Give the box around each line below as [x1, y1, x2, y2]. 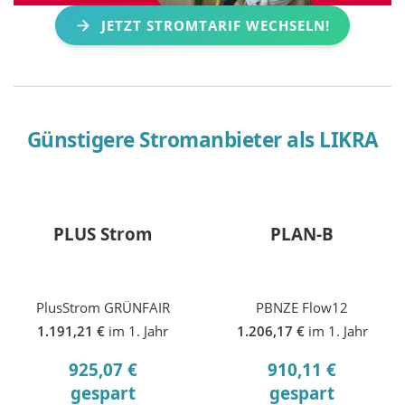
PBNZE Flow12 [256, 298, 349, 317]
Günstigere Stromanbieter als [26, 126, 319, 155]
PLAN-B [270, 221, 334, 246]
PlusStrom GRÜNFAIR [35, 298, 170, 317]
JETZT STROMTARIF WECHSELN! [100, 15, 330, 34]
